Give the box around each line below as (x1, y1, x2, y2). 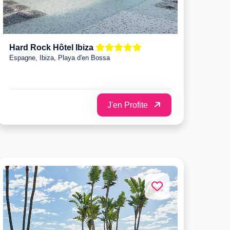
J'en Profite (107, 100, 150, 109)
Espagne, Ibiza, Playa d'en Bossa (9, 53, 110, 62)
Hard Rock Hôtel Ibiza (9, 43, 95, 52)
